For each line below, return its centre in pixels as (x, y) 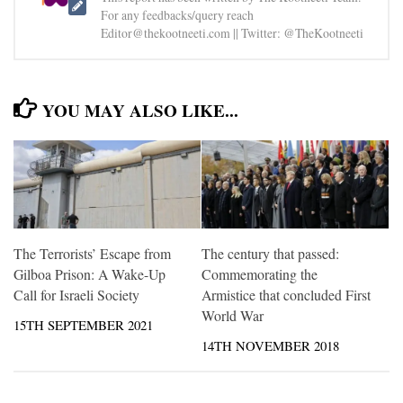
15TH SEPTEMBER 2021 (83, 325)
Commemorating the (260, 274)
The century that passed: (270, 254)
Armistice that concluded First (286, 295)
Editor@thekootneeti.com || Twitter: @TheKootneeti (232, 33)
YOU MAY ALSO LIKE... (141, 111)
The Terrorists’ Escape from (92, 254)
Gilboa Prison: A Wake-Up (90, 274)
